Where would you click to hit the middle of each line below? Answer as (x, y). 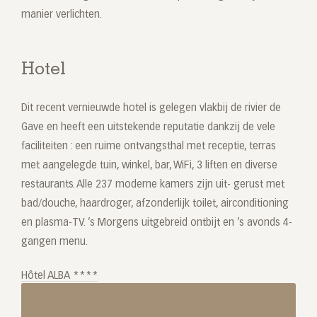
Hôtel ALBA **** (60, 276)
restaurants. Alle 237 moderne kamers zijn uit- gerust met (153, 185)
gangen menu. (54, 242)
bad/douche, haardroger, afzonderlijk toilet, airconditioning (155, 204)
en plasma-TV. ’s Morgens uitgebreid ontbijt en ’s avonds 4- (157, 223)
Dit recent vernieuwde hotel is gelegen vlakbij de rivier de (151, 109)
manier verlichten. (62, 15)
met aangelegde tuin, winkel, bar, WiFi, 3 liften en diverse (149, 166)
